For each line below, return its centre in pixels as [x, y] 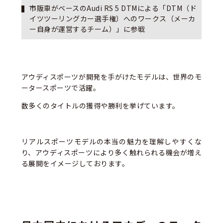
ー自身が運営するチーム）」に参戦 [87, 29]
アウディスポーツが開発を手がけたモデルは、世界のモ [111, 77]
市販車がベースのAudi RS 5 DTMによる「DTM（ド [113, 8]
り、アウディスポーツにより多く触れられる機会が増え [111, 153]
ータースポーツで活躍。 [61, 88]
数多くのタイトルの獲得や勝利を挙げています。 [100, 106]
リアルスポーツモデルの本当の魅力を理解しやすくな [111, 142]
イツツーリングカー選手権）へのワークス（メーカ [112, 19]
